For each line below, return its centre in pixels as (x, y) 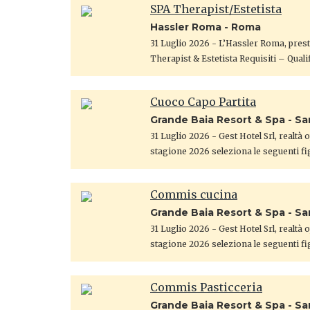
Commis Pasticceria (206, 287)
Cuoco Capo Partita (203, 101)
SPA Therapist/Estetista (216, 9)
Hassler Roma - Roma (206, 27)
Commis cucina (194, 194)
